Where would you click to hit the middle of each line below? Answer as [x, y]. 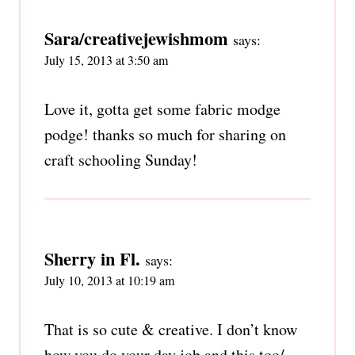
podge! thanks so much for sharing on [165, 134]
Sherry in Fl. [92, 258]
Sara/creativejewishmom [136, 38]
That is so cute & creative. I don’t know [171, 329]
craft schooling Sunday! [121, 159]
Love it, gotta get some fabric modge [162, 109]
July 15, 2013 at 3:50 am [106, 59]
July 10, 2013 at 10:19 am [109, 280]
